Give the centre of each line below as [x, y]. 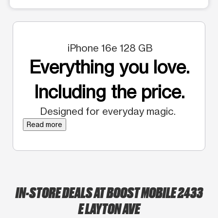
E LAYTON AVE [109, 208]
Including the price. [109, 92]
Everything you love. [109, 67]
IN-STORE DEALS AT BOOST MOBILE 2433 [109, 191]
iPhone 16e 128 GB [109, 48]
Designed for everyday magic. [109, 111]
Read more [45, 124]
